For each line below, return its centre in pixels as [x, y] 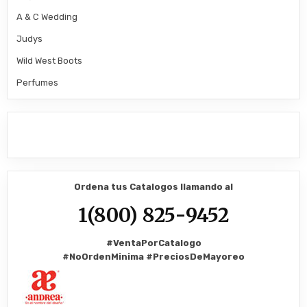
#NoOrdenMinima [104, 256]
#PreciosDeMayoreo [195, 256]
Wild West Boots [50, 61]
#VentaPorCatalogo [153, 243]
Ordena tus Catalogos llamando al [153, 187]
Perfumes [38, 83]
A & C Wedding [47, 17]
